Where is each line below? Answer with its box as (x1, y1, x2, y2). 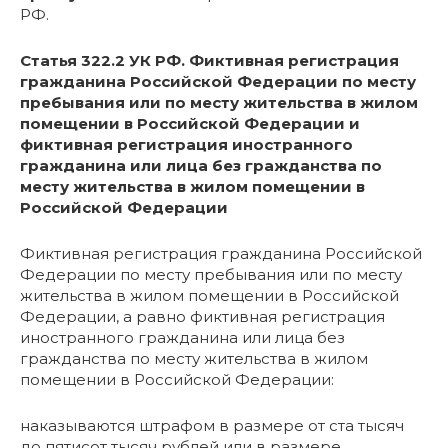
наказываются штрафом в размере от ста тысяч (20, 416, 404, 436)
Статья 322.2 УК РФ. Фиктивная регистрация (20, 51, 399, 71)
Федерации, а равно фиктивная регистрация (20, 307, 385, 327)
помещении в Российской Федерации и (20, 114, 360, 134)
